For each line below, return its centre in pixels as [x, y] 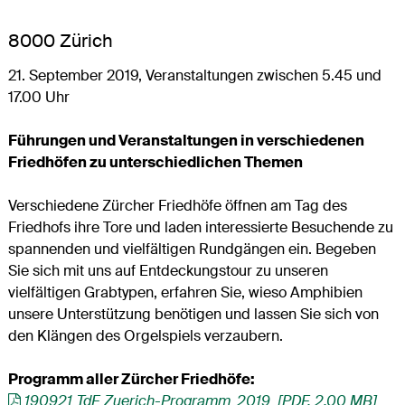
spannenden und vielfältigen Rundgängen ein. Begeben [192, 249]
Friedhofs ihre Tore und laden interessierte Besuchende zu [200, 227]
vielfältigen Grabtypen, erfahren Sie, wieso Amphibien [185, 292]
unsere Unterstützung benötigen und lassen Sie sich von [193, 314]
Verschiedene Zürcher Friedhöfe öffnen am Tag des [177, 205]
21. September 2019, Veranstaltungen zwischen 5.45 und [194, 75]
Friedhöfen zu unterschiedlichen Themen [155, 162]
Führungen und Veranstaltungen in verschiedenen [186, 140]
